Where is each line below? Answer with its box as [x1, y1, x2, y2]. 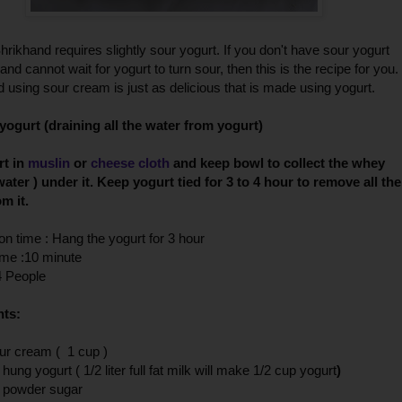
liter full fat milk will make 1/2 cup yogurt [105, 363, 336, 379]
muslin [28, 155, 74, 171]
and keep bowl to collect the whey [170, 155, 385, 171]
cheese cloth [91, 155, 170, 171]
